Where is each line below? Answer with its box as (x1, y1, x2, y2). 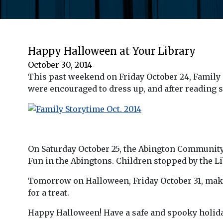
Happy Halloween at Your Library (28, 44, 196, 57)
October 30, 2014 (28, 59, 92, 70)
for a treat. (28, 188, 69, 198)
